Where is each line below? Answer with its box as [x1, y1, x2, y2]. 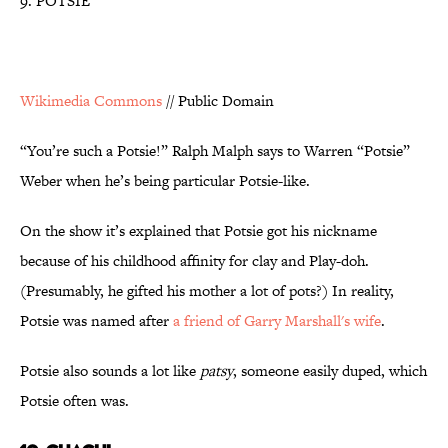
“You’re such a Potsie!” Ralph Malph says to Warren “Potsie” [20, 140, 410, 162]
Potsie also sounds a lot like [20, 360, 200, 382]
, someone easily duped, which [233, 360, 427, 382]
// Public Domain [162, 90, 274, 112]
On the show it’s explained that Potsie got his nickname [20, 220, 377, 242]
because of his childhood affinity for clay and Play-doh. [20, 250, 369, 272]
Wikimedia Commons [20, 90, 162, 112]
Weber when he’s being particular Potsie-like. [20, 170, 310, 192]
